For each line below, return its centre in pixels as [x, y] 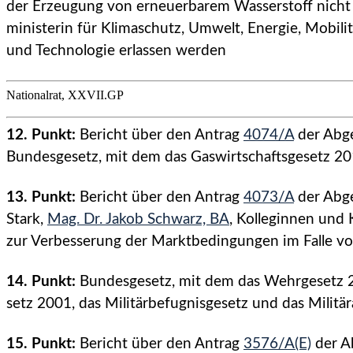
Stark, [27, 220]
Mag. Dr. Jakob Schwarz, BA [138, 220]
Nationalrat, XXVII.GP [65, 95]
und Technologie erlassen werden [116, 51]
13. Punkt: [41, 198]
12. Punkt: [41, 136]
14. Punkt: [41, 282]
